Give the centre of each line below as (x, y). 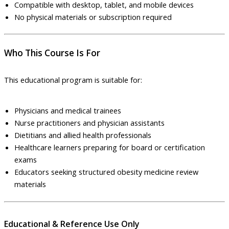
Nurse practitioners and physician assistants (89, 123)
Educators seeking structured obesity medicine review (106, 172)
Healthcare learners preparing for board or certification (110, 147)
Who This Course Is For (52, 53)
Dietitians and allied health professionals (83, 135)
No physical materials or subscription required (93, 17)
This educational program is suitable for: (73, 79)
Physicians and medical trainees (68, 111)
